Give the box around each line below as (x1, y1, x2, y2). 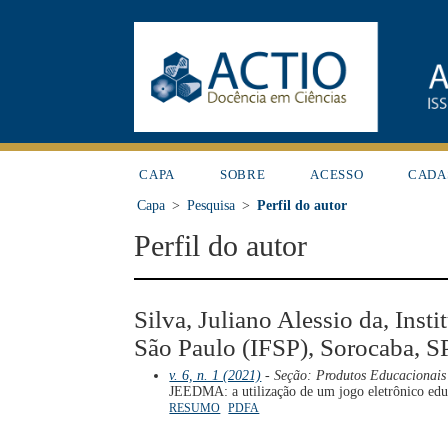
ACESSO (310, 166, 364, 182)
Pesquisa (187, 197, 236, 213)
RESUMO (169, 401, 221, 416)
